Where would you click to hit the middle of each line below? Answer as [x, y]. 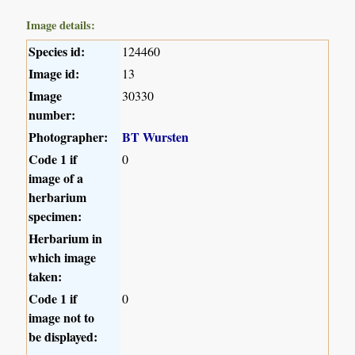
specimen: [55, 216]
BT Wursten [156, 137]
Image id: [54, 74]
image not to [62, 318]
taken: [46, 277]
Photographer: [69, 137]
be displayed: [63, 337]
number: [52, 115]
